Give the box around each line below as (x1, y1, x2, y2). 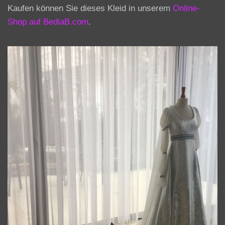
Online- (173, 3, 200, 13)
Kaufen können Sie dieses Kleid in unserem (8, 3, 173, 13)
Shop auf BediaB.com (8, 17, 88, 27)
